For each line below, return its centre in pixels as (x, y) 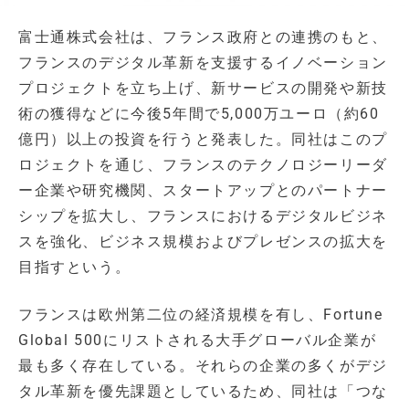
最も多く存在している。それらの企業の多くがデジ (203, 366)
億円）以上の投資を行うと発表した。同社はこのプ (203, 140)
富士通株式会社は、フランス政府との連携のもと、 (203, 37)
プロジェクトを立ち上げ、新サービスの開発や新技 (203, 89)
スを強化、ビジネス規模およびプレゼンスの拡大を (203, 242)
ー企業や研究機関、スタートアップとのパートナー (203, 191)
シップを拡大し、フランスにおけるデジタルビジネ (203, 216)
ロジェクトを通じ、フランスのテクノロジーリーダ (203, 165)
